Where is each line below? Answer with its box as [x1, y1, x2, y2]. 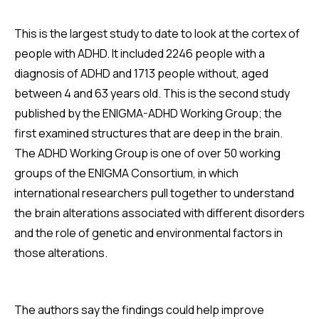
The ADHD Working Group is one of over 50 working [14, 145, 281, 161]
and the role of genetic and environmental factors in [14, 225, 283, 241]
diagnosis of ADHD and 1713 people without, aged [14, 66, 268, 81]
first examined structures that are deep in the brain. [14, 125, 283, 141]
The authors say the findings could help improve [14, 302, 264, 318]
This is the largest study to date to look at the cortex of [14, 26, 300, 41]
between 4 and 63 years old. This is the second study [14, 85, 290, 101]
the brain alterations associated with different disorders [14, 205, 305, 221]
